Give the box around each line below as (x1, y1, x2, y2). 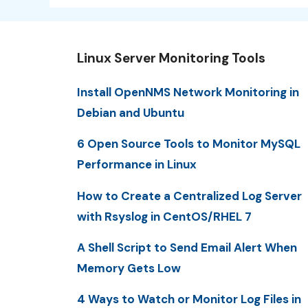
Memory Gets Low (77, 260, 181, 276)
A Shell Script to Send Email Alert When (77, 239, 297, 255)
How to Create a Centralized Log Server (77, 188, 302, 203)
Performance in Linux (77, 157, 197, 173)
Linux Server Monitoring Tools (77, 49, 265, 67)
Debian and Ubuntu (77, 105, 184, 120)
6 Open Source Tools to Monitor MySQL (77, 136, 300, 152)
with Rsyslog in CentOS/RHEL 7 (77, 208, 252, 224)
